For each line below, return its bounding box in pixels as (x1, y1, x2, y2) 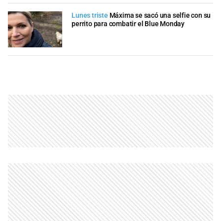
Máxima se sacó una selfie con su (109, 11, 211, 20)
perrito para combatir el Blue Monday (72, 19, 184, 28)
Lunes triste (72, 11, 108, 20)
